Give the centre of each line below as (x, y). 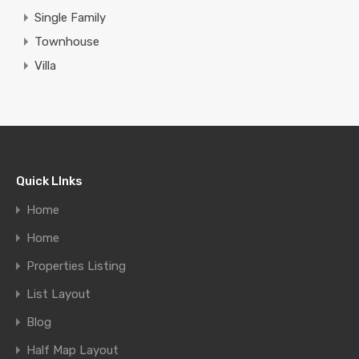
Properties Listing (76, 266)
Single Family (70, 17)
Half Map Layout (73, 350)
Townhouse (67, 41)
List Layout (58, 294)
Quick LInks (49, 181)
